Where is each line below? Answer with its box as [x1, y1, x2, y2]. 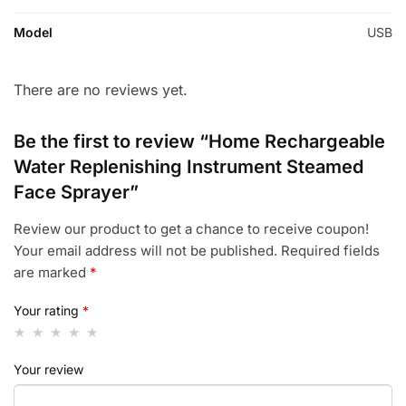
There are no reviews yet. [14, 81, 188, 100]
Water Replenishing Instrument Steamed [14, 156, 363, 179]
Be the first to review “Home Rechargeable [14, 130, 385, 153]
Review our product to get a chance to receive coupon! [14, 220, 369, 238]
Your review [14, 361, 83, 377]
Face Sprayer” [14, 181, 139, 204]
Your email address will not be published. [14, 242, 277, 260]
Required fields [281, 242, 380, 260]
